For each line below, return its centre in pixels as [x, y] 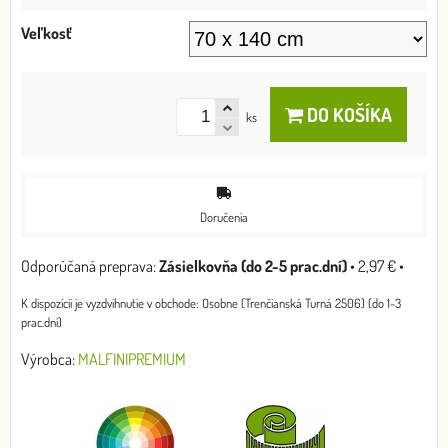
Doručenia [224, 216]
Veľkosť [46, 33]
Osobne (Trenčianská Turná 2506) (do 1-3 [301, 302]
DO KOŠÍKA [347, 114]
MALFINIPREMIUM [132, 358]
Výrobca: [49, 358]
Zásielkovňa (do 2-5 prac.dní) [253, 265]
